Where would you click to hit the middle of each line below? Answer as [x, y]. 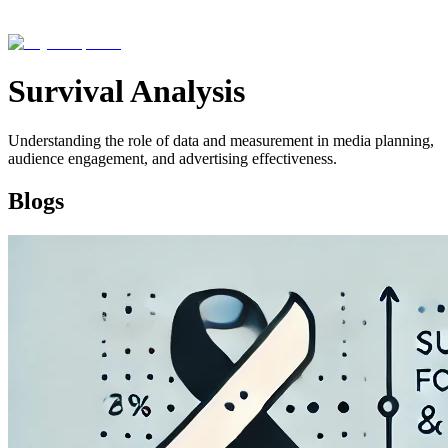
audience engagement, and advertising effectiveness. [172, 158]
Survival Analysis [126, 91]
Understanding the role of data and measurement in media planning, [221, 140]
